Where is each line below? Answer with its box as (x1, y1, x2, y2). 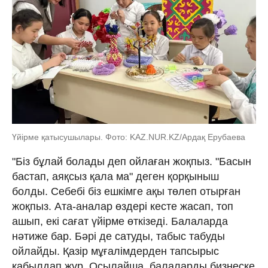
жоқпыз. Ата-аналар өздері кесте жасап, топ (12, 200, 233, 212)
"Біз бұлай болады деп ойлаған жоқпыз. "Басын (12, 155, 251, 167)
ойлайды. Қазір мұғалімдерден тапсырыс (12, 245, 219, 257)
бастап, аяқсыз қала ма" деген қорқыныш (12, 170, 219, 182)
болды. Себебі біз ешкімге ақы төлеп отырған (12, 185, 240, 197)
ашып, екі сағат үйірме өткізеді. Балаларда (12, 215, 228, 227)
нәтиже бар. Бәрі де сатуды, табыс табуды (12, 230, 225, 242)
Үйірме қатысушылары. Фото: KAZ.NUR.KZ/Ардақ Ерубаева (12, 132, 245, 142)
